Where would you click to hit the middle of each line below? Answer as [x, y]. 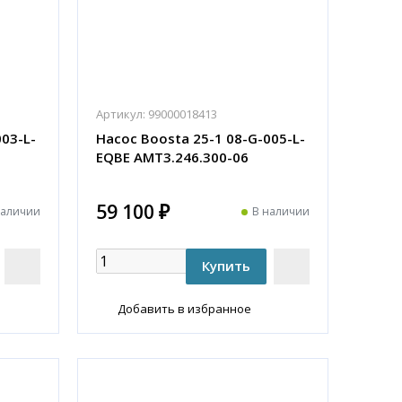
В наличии [281, 212]
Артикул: [121, 114]
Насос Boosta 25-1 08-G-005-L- [201, 138]
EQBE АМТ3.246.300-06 [172, 157]
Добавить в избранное [184, 308]
